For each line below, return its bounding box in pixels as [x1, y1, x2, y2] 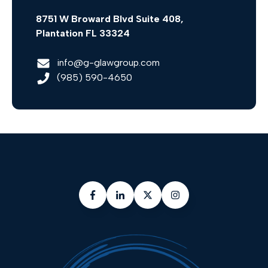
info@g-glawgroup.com [57, 57, 160, 69]
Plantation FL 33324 [36, 28, 130, 39]
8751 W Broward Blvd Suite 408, [36, 13, 184, 25]
